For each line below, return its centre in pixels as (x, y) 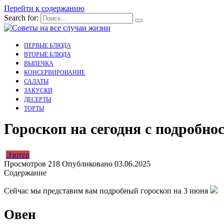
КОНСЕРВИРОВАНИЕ (54, 72)
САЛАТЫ (36, 81)
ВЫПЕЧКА (39, 63)
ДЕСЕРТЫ (37, 99)
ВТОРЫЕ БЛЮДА (47, 54)
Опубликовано (87, 164)
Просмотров (25, 164)
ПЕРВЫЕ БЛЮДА (47, 45)
